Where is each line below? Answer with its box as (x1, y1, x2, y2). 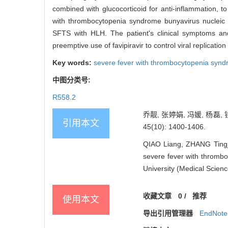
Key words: (52, 59, 94, 67)
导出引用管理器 (143, 209, 193, 218)
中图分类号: (52, 76, 93, 84)
